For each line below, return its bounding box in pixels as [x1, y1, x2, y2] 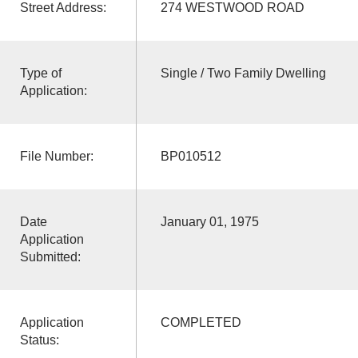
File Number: [19, 149, 93, 163]
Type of [19, 66, 62, 80]
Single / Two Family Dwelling [160, 66, 326, 80]
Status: [19, 332, 59, 347]
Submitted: [19, 249, 81, 264]
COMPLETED [160, 315, 241, 329]
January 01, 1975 [160, 214, 259, 229]
